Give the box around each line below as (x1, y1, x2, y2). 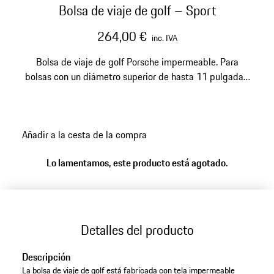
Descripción (21, 250, 70, 265)
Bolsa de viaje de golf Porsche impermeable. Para (35, 54, 239, 69)
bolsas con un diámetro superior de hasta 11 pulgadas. (24, 69, 250, 84)
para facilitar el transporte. (82, 98, 192, 113)
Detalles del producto (80, 220, 194, 240)
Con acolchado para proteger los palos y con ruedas (31, 84, 243, 98)
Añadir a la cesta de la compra (21, 127, 147, 142)
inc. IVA (151, 31, 177, 45)
